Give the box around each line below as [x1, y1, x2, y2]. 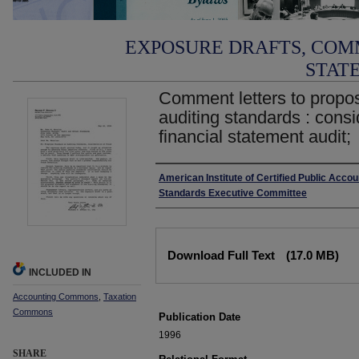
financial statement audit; [159, 127, 351, 147]
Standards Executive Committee [159, 188, 307, 199]
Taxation [103, 292, 136, 301]
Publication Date [159, 311, 240, 323]
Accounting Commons [13, 292, 99, 301]
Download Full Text [167, 248, 278, 262]
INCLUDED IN [29, 267, 91, 278]
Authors [155, 171, 208, 188]
